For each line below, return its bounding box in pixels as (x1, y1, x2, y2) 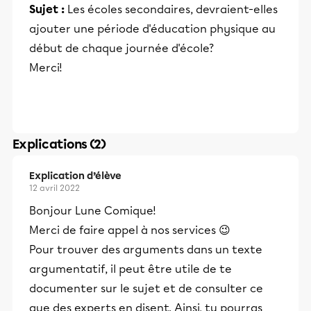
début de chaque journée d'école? (29, 42, 214, 55)
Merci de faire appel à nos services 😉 (29, 224, 230, 237)
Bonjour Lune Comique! (29, 204, 156, 217)
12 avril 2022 (29, 183, 80, 193)
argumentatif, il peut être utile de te (29, 262, 232, 276)
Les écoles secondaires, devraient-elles (65, 3, 278, 16)
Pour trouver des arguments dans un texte (29, 243, 262, 256)
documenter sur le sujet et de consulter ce (29, 282, 263, 295)
